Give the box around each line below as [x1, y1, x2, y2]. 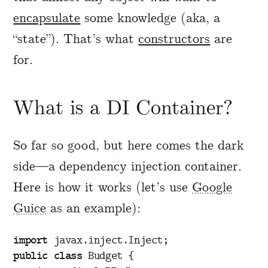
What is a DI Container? [13, 95, 233, 119]
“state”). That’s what [13, 30, 139, 47]
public [13, 249, 48, 262]
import [13, 233, 48, 246]
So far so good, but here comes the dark [13, 136, 245, 153]
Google [192, 178, 233, 195]
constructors [138, 30, 211, 47]
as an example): [46, 199, 141, 216]
